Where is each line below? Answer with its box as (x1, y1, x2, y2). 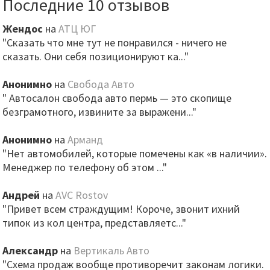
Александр (2, 243, 58, 257)
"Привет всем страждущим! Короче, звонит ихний (2, 202, 240, 216)
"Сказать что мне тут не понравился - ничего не (2, 36, 227, 49)
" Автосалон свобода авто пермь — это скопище (2, 91, 232, 105)
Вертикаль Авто (74, 243, 150, 257)
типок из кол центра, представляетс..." (2, 216, 187, 230)
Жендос (2, 22, 43, 36)
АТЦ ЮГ (58, 22, 96, 36)
